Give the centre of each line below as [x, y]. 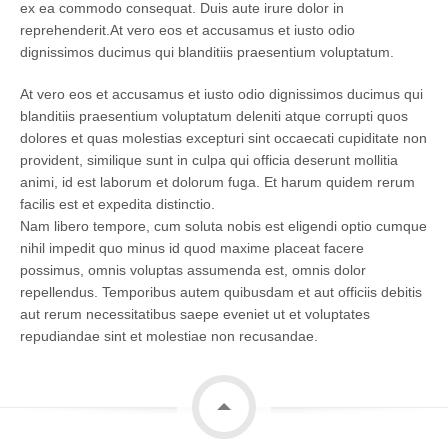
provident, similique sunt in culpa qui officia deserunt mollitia [209, 159]
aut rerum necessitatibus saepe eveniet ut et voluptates [195, 313]
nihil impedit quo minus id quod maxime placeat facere [192, 247]
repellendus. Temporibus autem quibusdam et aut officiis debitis [221, 291]
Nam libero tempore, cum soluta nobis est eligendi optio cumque [223, 225]
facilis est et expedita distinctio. [117, 203]
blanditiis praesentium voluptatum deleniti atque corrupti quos [214, 115]
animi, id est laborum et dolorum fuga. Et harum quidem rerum [217, 181]
